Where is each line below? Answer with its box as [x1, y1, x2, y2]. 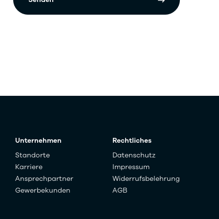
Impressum [112, 162, 150, 172]
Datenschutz [112, 151, 155, 160]
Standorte [15, 151, 50, 160]
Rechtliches [112, 136, 152, 146]
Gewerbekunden [15, 186, 70, 196]
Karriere [15, 162, 43, 172]
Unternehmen [15, 136, 62, 146]
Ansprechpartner [15, 174, 73, 184]
